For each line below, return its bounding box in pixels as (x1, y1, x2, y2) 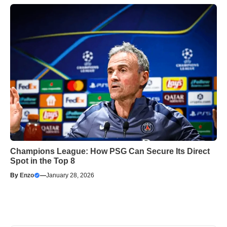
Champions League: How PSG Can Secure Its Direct (10, 147, 210, 156)
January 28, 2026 (46, 172, 94, 179)
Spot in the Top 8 (10, 157, 75, 166)
